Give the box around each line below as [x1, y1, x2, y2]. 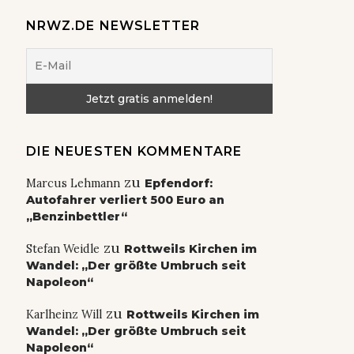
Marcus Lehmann [25, 176, 120, 191]
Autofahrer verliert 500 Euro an [25, 193, 224, 208]
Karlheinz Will [25, 307, 102, 322]
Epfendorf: [144, 176, 213, 191]
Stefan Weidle [25, 242, 100, 257]
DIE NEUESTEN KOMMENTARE [25, 144, 243, 160]
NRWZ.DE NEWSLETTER [25, 18, 201, 34]
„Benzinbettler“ [25, 209, 127, 224]
